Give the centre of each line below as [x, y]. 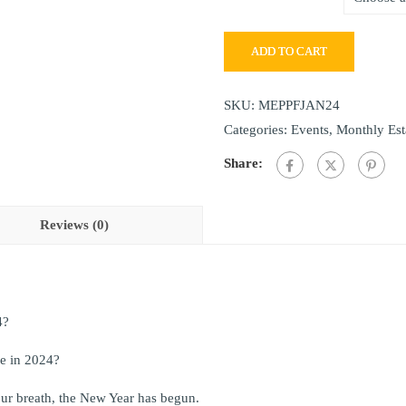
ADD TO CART [289, 51]
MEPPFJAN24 [299, 105]
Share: [243, 164]
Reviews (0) [74, 225]
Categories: [257, 130]
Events [309, 130]
